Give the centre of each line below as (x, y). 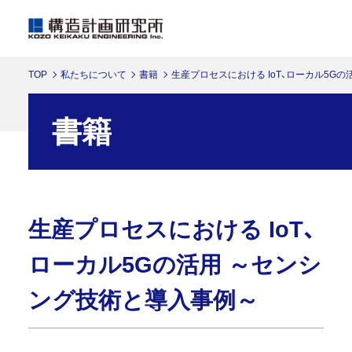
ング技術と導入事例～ (143, 300)
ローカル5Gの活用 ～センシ (174, 264)
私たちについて (93, 74)
